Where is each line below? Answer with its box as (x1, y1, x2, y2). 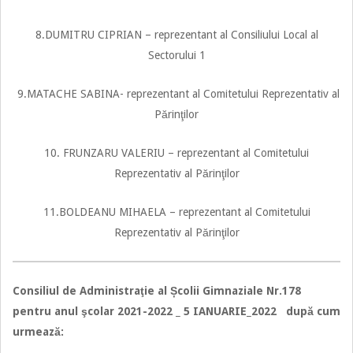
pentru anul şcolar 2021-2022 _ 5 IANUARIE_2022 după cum (13, 304, 340, 318)
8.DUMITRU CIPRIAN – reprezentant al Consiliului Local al (35, 28, 318, 41)
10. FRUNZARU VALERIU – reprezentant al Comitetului (44, 146, 309, 159)
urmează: (13, 325, 64, 338)
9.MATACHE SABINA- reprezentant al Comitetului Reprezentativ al (13, 87, 340, 100)
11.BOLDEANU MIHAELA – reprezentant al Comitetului (43, 205, 310, 218)
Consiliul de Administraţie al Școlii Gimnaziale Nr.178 (13, 284, 301, 297)
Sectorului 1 (147, 48, 206, 61)
